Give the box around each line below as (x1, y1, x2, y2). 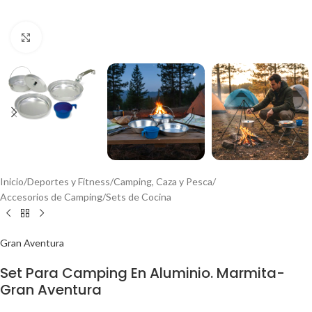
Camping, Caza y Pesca (114, 175, 212, 188)
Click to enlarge (41, 31, 108, 42)
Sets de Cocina (106, 191, 171, 203)
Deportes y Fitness (27, 175, 110, 188)
